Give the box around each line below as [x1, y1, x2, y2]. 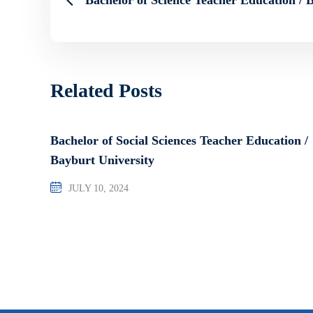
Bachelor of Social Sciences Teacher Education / [50, 133, 308, 147]
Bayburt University [50, 152, 154, 167]
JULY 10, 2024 [68, 182, 129, 194]
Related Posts [50, 79, 162, 101]
